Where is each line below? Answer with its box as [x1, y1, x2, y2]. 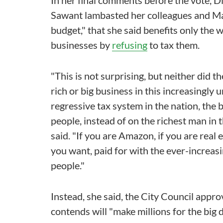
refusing [112, 39, 147, 51]
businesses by [51, 39, 112, 51]
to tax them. [147, 39, 200, 51]
